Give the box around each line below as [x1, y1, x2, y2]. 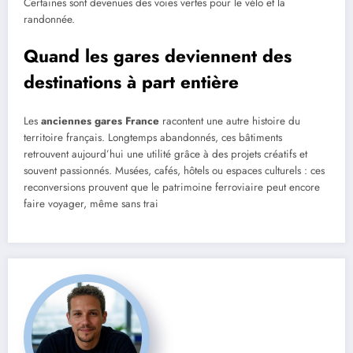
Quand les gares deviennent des [24, 43, 292, 69]
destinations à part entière [24, 69, 239, 95]
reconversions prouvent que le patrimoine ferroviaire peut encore [24, 180, 320, 195]
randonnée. [24, 12, 75, 28]
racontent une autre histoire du [159, 113, 300, 129]
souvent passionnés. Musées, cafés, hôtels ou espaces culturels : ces [24, 163, 325, 179]
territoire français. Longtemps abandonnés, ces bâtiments [24, 130, 282, 146]
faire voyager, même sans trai [24, 196, 158, 212]
